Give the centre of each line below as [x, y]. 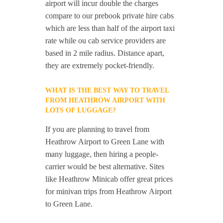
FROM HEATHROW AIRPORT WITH [106, 101]
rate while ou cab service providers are [106, 41]
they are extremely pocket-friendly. [100, 66]
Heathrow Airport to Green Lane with [105, 142]
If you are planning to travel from [98, 129]
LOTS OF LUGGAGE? [81, 111]
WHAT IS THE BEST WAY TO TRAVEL [107, 91]
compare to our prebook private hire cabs [110, 16]
